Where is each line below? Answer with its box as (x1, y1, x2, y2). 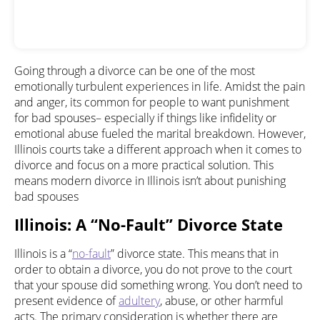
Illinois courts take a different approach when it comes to (14, 141, 301, 157)
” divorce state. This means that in (111, 246, 279, 261)
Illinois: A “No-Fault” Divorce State (14, 214, 283, 236)
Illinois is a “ (14, 246, 72, 261)
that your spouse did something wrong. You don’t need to (14, 277, 302, 293)
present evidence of (14, 293, 119, 309)
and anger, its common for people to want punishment (14, 94, 289, 110)
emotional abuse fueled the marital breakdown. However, (14, 126, 306, 141)
